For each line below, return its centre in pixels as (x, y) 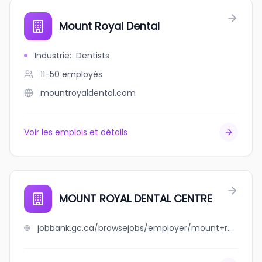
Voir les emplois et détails (76, 132)
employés (82, 74)
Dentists (93, 56)
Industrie (52, 56)
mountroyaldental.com (88, 93)
